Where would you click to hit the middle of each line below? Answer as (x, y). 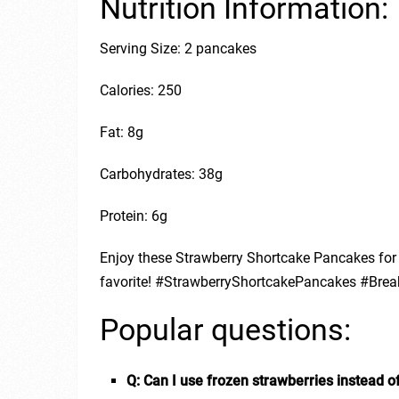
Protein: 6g (134, 216)
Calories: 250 (141, 90)
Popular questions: (225, 330)
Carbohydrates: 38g (161, 174)
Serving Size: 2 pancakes (178, 49)
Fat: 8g (122, 132)
